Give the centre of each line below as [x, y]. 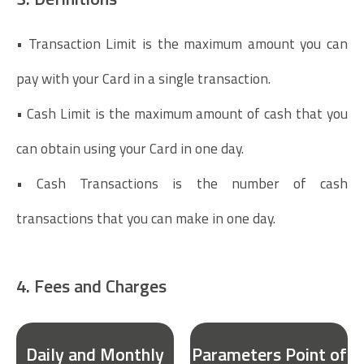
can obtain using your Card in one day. [130, 149]
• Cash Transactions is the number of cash [182, 184]
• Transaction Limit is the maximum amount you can [182, 44]
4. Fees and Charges [91, 286]
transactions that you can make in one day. [146, 219]
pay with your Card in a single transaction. [143, 79]
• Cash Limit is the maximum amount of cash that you [182, 114]
